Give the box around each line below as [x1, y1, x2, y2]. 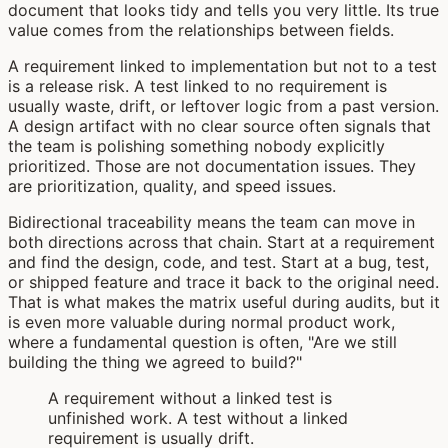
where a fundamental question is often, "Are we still [8, 331, 397, 352]
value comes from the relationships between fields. [8, 19, 394, 40]
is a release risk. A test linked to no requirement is [8, 75, 387, 96]
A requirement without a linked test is [48, 387, 332, 408]
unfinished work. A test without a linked [48, 407, 348, 428]
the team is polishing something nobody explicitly [8, 135, 385, 156]
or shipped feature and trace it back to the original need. [8, 271, 439, 292]
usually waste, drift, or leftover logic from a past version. [8, 95, 439, 116]
